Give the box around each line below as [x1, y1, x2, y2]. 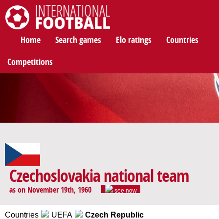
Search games [55, 35, 101, 45]
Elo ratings [116, 35, 152, 45]
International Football [5, 31, 64, 38]
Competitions [7, 57, 53, 67]
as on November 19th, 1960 [9, 185, 91, 195]
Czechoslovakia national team [9, 167, 189, 187]
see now [112, 187, 137, 195]
